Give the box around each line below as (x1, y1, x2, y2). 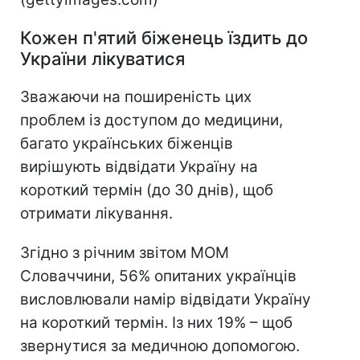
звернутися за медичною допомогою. (20, 336, 300, 355)
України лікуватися (20, 47, 185, 69)
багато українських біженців (20, 133, 233, 153)
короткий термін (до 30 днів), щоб (20, 180, 273, 199)
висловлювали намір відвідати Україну (20, 289, 311, 309)
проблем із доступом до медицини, (20, 110, 283, 129)
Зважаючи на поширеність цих (20, 87, 252, 106)
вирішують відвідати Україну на (20, 157, 258, 176)
